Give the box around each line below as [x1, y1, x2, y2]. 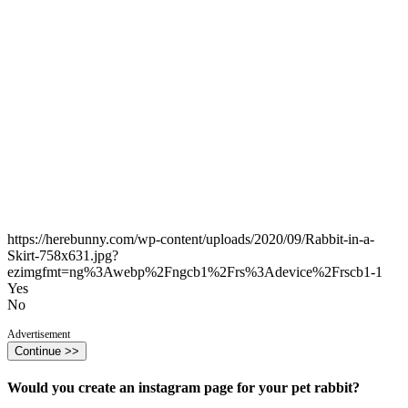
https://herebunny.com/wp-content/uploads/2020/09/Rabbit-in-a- [7, 231, 374, 248]
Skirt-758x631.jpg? [7, 248, 118, 264]
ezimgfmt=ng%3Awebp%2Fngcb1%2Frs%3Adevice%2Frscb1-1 [7, 264, 382, 280]
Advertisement [7, 328, 70, 342]
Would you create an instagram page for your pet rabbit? [7, 380, 360, 396]
